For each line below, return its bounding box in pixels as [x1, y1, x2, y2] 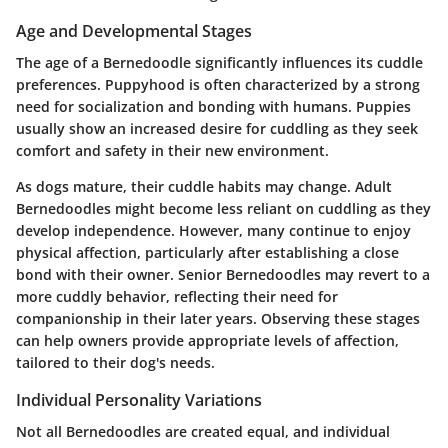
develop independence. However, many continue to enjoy [16, 220, 411, 240]
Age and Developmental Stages [16, 19, 252, 42]
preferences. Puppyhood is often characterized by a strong [16, 74, 420, 94]
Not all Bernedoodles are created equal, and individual [16, 422, 390, 442]
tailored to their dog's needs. [16, 352, 215, 372]
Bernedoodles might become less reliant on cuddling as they [16, 198, 431, 218]
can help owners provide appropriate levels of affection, [16, 330, 399, 350]
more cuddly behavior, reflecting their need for [16, 286, 338, 306]
